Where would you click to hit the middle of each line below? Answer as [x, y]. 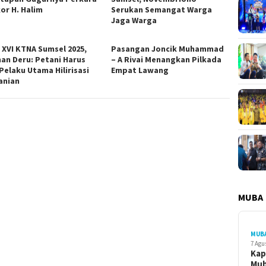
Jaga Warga [134, 20]
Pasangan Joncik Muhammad [168, 49]
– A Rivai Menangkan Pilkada [167, 60]
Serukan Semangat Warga [162, 10]
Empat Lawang [140, 70]
